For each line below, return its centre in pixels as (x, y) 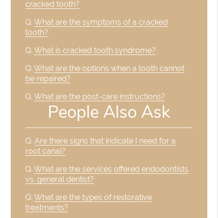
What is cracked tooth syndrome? (95, 50)
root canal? (46, 151)
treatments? (47, 208)
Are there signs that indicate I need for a (105, 141)
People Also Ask (109, 112)
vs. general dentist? (60, 180)
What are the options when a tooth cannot (109, 68)
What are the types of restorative (93, 198)
